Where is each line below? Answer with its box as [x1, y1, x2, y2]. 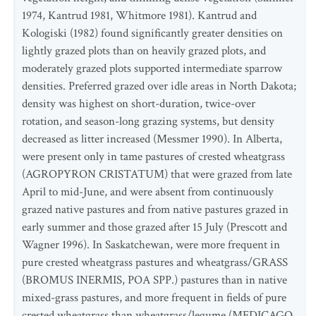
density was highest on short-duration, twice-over [22, 96, 255, 111]
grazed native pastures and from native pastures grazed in [22, 202, 288, 217]
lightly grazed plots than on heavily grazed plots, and [22, 43, 266, 59]
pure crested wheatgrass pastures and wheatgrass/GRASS [22, 255, 288, 270]
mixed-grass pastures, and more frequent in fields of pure [22, 290, 286, 305]
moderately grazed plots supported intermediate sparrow [22, 61, 282, 76]
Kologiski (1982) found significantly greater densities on [22, 25, 283, 41]
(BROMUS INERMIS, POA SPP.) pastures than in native [22, 272, 287, 288]
